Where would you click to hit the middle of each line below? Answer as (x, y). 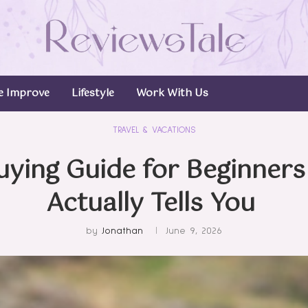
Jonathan (122, 231)
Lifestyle (93, 93)
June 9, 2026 (194, 231)
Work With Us (172, 93)
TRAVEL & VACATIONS (154, 130)
